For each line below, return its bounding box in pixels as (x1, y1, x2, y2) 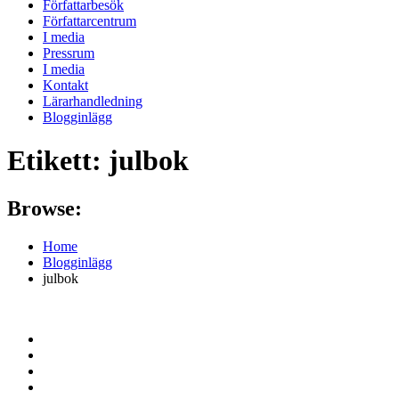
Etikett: (7, 144, 109, 177)
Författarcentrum (43, 12, 136, 28)
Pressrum (43, 45, 94, 61)
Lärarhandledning (43, 93, 142, 109)
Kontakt (43, 77, 88, 93)
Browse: (7, 196, 82, 220)
